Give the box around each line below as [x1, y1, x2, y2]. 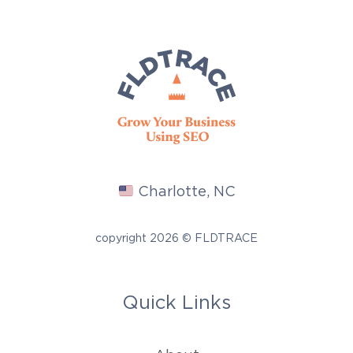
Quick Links [122, 292, 231, 314]
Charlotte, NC [133, 184, 236, 200]
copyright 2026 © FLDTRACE [95, 232, 258, 245]
